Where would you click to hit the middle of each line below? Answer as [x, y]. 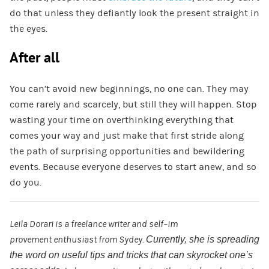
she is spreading [224, 240]
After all [34, 58]
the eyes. [28, 29]
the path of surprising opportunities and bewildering [127, 152]
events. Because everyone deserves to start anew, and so [133, 167]
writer [119, 224]
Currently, [167, 240]
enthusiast [75, 240]
